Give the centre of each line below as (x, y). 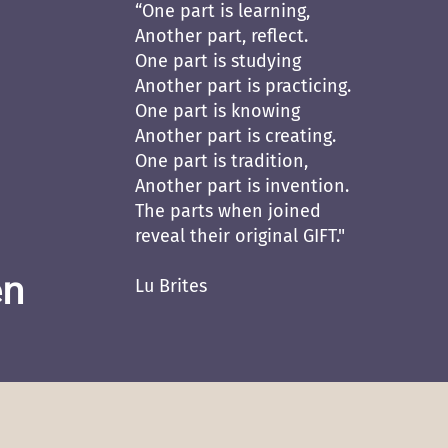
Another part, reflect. (221, 36)
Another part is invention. (242, 186)
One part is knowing (217, 111)
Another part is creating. (235, 136)
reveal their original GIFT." (240, 236)
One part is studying (218, 61)
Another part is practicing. (243, 86)
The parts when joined (228, 211)
